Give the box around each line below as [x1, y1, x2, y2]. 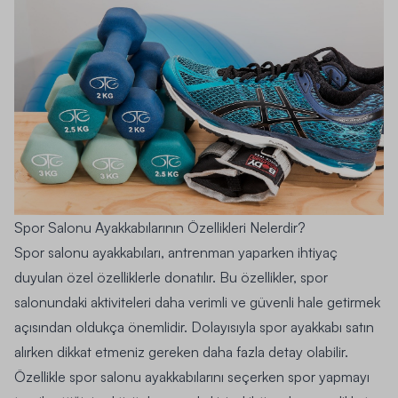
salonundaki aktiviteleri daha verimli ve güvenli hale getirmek [14, 292, 380, 311]
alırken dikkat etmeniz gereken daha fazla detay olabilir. [14, 342, 348, 361]
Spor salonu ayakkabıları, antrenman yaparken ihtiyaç [14, 243, 338, 261]
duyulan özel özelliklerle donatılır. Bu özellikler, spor [14, 267, 328, 286]
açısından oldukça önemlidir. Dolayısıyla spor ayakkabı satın [14, 317, 374, 336]
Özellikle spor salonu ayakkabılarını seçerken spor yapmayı [14, 367, 370, 386]
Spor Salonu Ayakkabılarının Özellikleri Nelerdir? [14, 218, 306, 236]
